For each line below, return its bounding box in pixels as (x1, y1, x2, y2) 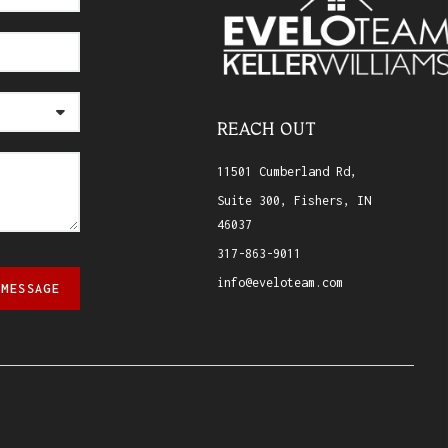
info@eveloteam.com (216, 275, 343, 291)
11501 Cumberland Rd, (216, 164, 357, 180)
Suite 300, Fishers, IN (216, 193, 371, 209)
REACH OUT (216, 122, 316, 140)
